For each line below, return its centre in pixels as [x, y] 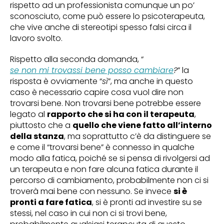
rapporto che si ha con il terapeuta [121, 114]
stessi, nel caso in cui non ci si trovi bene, [88, 213]
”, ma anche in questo [150, 81]
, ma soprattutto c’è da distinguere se [137, 136]
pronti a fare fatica [51, 202]
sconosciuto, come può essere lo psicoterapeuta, [107, 16]
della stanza [37, 136]
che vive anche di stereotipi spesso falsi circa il [101, 27]
